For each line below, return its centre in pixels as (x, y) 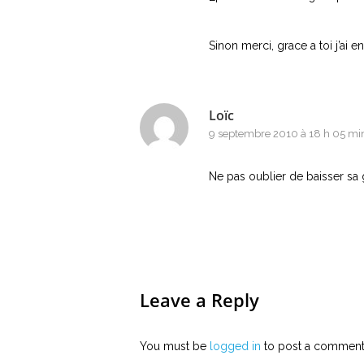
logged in (235, 346)
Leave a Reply (199, 300)
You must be (175, 346)
